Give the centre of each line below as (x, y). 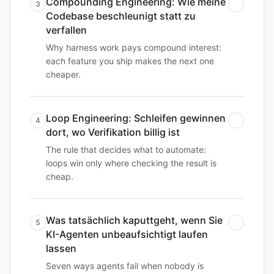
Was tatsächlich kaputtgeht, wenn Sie (134, 220)
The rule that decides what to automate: (126, 150)
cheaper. (63, 74)
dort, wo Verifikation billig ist (113, 132)
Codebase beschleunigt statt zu (121, 16)
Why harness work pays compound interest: (134, 47)
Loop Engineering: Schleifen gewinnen (136, 118)
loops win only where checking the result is (131, 163)
